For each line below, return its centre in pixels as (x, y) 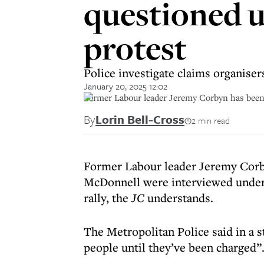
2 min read (211, 120)
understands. (179, 198)
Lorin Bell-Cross (140, 119)
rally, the (108, 198)
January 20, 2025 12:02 (126, 86)
